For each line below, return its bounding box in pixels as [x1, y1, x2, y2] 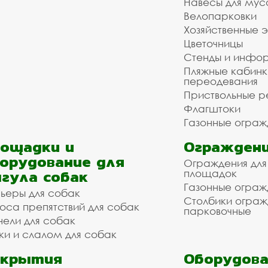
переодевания [184, 75, 258, 87]
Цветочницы [184, 37, 243, 50]
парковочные [184, 205, 251, 217]
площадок [184, 167, 237, 179]
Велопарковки [184, 10, 257, 22]
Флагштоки [184, 102, 240, 115]
